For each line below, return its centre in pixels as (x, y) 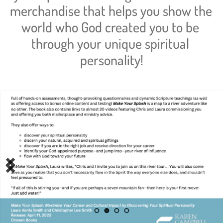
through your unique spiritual (110, 44)
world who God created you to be (110, 27)
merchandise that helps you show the (111, 11)
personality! (111, 60)
